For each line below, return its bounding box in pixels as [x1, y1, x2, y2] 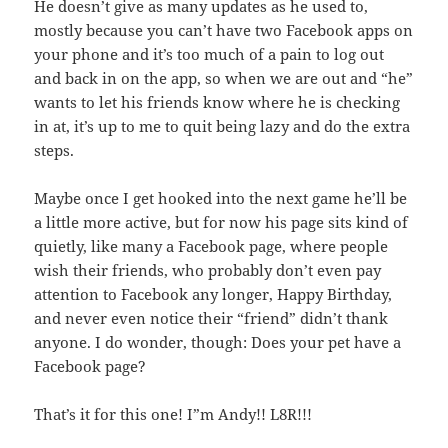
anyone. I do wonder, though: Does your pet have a [34, 332, 402, 353]
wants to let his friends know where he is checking [34, 92, 401, 113]
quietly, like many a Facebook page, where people [34, 236, 389, 257]
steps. [34, 140, 75, 161]
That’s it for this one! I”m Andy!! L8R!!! [34, 404, 313, 425]
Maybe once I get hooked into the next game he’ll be [34, 188, 408, 209]
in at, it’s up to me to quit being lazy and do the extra [34, 116, 411, 137]
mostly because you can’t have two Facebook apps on [34, 20, 414, 41]
